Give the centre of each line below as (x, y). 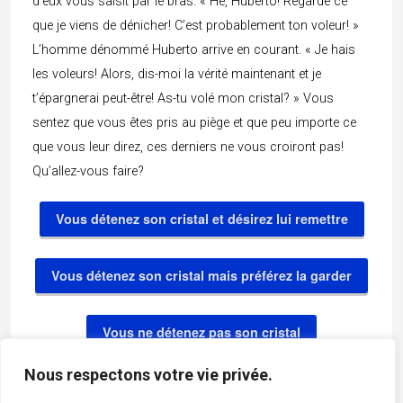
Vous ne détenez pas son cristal (201, 332)
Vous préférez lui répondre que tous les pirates (201, 389)
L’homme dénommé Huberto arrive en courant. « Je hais (194, 50)
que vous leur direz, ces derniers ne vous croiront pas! (188, 147)
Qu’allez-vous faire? (88, 171)
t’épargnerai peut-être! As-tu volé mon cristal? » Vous (183, 99)
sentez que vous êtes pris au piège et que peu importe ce (194, 123)
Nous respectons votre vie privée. (148, 375)
